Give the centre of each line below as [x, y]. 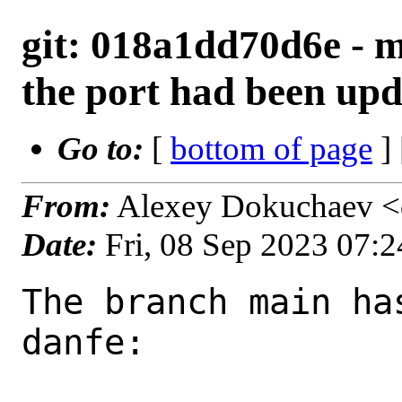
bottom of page [271, 149]
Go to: [105, 149]
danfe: [83, 342]
